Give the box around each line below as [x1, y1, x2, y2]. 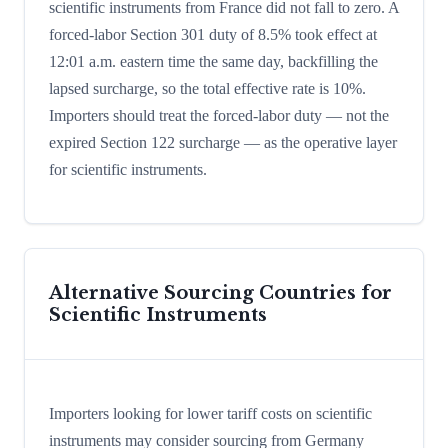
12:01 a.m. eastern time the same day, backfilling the [49, 53, 378, 71]
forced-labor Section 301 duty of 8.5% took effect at [49, 26, 377, 44]
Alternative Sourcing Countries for [49, 281, 392, 304]
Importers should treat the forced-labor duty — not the [49, 107, 389, 125]
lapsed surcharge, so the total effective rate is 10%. [49, 80, 366, 98]
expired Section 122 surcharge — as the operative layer [49, 134, 397, 152]
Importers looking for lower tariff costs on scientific [49, 404, 372, 422]
